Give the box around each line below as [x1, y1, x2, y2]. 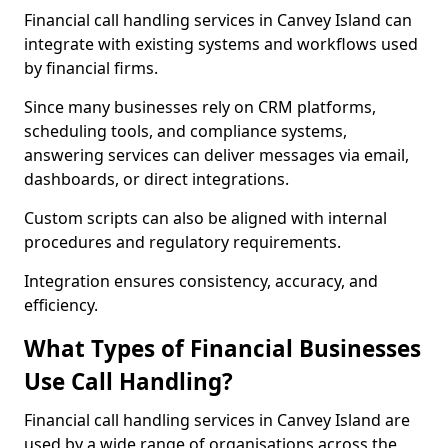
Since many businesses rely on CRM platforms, [24, 96, 376, 118]
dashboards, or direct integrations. [24, 168, 289, 190]
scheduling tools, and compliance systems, [24, 120, 347, 142]
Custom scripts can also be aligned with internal [24, 207, 387, 229]
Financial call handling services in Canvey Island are [24, 409, 410, 431]
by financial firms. [24, 57, 158, 79]
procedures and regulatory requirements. [24, 231, 341, 253]
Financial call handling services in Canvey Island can [24, 9, 412, 31]
